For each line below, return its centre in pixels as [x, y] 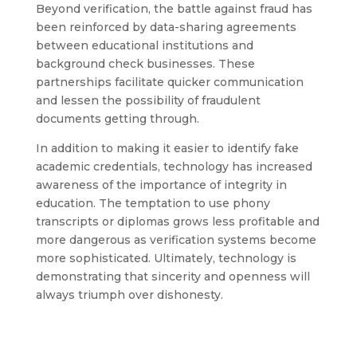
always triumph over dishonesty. [129, 294]
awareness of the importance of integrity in [161, 184]
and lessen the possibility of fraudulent [148, 100]
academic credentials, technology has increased [174, 166]
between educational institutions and [144, 45]
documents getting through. [117, 118]
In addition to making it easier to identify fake [167, 148]
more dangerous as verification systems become [176, 239]
